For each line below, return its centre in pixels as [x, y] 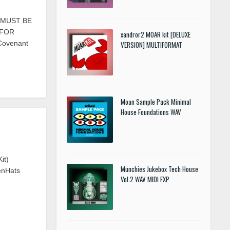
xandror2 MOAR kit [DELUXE [156, 34]
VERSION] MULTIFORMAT [151, 45]
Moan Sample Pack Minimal [156, 102]
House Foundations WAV [151, 112]
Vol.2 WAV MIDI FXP [145, 179]
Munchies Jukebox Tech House [159, 169]
